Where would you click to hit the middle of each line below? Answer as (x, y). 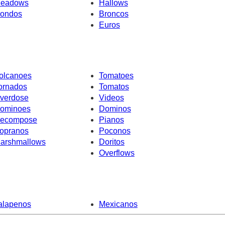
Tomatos (114, 87)
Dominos (115, 109)
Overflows (117, 153)
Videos (111, 98)
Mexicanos (118, 204)
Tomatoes (116, 76)
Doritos (111, 142)
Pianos (111, 120)
